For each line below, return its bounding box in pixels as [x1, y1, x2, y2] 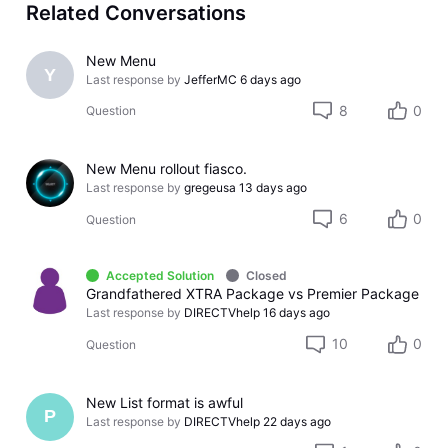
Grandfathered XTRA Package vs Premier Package [86, 285, 420, 303]
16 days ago [263, 305, 331, 321]
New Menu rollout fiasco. [86, 160, 248, 178]
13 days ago [239, 180, 308, 196]
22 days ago [263, 413, 332, 429]
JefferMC [184, 72, 238, 88]
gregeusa [184, 180, 237, 196]
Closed [245, 268, 287, 284]
